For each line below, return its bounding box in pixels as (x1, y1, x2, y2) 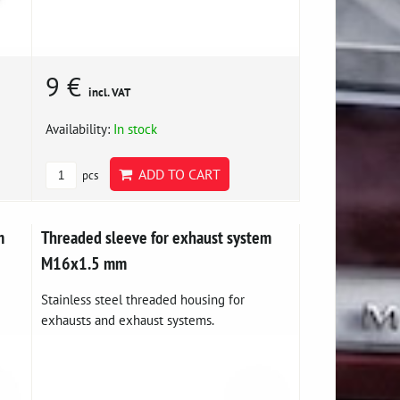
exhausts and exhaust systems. (41, 310, 215, 329)
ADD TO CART (132, 164, 221, 183)
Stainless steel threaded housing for (41, 289, 246, 308)
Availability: (46, 119, 114, 137)
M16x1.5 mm (41, 251, 128, 274)
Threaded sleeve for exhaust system (41, 225, 272, 248)
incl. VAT (88, 84, 131, 100)
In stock (113, 119, 158, 137)
